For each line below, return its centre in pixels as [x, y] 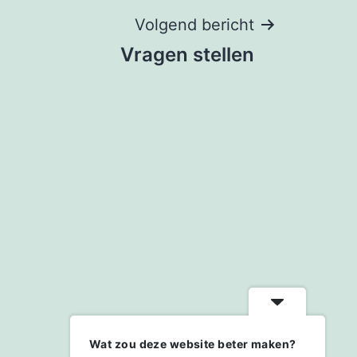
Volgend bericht [194, 24]
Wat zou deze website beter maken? [193, 344]
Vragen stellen [187, 54]
